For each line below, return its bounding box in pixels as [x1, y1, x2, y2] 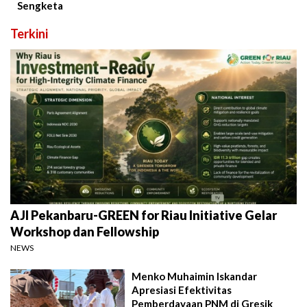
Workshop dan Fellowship [10, 224, 159, 240]
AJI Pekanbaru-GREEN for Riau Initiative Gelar [10, 208, 277, 223]
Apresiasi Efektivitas [132, 284, 232, 297]
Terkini [10, 26, 48, 42]
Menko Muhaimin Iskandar [132, 270, 258, 283]
